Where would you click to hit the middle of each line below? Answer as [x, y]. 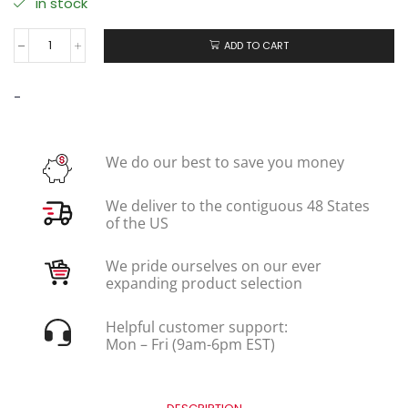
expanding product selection [204, 284]
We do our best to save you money [225, 163]
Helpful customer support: [197, 327]
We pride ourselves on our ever [214, 266]
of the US [138, 223]
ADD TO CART [256, 46]
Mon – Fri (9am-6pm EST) [191, 345]
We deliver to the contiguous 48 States [238, 205]
